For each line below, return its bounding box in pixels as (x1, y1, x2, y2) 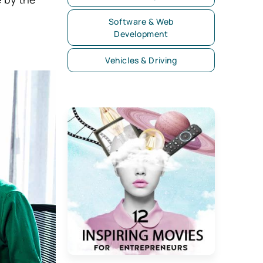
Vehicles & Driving (105, 55, 177, 66)
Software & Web (108, 16, 174, 27)
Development (114, 28, 168, 39)
